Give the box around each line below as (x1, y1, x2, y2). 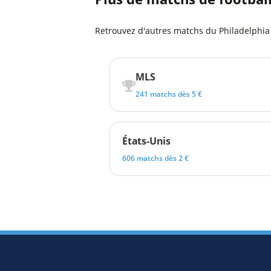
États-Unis (122, 134, 171, 148)
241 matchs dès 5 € (135, 89, 202, 99)
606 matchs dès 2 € (122, 153, 189, 163)
